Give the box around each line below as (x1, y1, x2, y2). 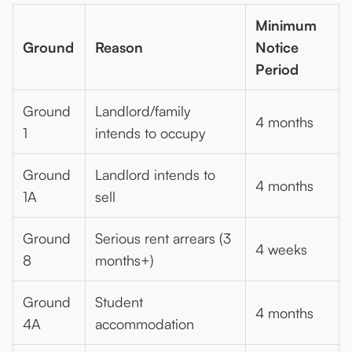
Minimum (255, 16, 317, 35)
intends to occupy (95, 124, 205, 142)
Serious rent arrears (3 (95, 229, 231, 247)
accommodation (95, 315, 194, 333)
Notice (255, 38, 299, 57)
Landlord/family (95, 102, 190, 120)
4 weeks (255, 240, 307, 258)
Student (95, 293, 143, 311)
